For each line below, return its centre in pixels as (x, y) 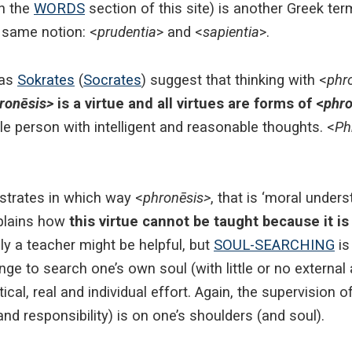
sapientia (231, 32)
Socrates (112, 79)
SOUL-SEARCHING (274, 245)
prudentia (127, 32)
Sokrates (46, 79)
